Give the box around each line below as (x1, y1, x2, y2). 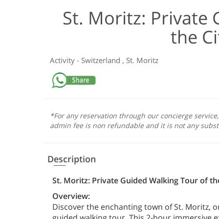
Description (47, 153, 96, 165)
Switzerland (81, 55, 122, 65)
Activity (50, 55, 77, 65)
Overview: (52, 190, 90, 201)
